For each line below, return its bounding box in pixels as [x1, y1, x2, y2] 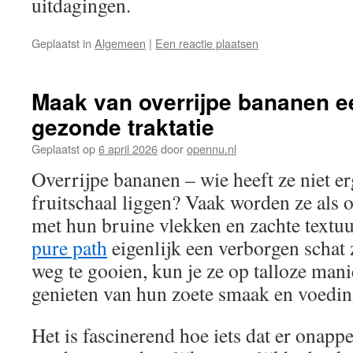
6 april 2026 [98, 140, 158, 157]
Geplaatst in [32, 35, 91, 51]
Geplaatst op [32, 140, 95, 157]
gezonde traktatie [32, 110, 214, 143]
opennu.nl [187, 140, 236, 157]
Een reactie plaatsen [155, 35, 258, 51]
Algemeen [95, 35, 146, 51]
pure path [32, 234, 107, 261]
